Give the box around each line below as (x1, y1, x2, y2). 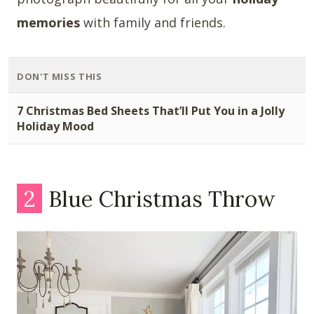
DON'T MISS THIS (17, 70, 102, 83)
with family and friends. (80, 14, 226, 32)
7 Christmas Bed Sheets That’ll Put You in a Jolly (17, 103, 285, 119)
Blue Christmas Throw (43, 184, 275, 212)
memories (17, 14, 80, 32)
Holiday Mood (17, 118, 94, 135)
